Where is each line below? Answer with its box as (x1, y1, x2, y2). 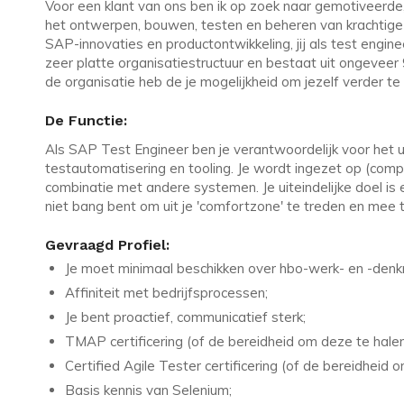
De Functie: (45, 112, 127, 130)
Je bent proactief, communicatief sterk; (65, 308, 306, 326)
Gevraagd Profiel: (45, 236, 170, 254)
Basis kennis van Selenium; (65, 381, 232, 399)
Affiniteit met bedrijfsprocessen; (65, 284, 268, 302)
